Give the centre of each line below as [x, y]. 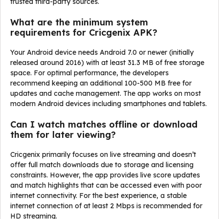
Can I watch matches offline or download [104, 124]
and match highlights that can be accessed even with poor [106, 185]
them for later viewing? [63, 135]
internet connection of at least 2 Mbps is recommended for [106, 206]
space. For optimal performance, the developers [89, 73]
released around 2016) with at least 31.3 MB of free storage [107, 63]
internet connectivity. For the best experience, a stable [99, 196]
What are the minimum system [79, 22]
